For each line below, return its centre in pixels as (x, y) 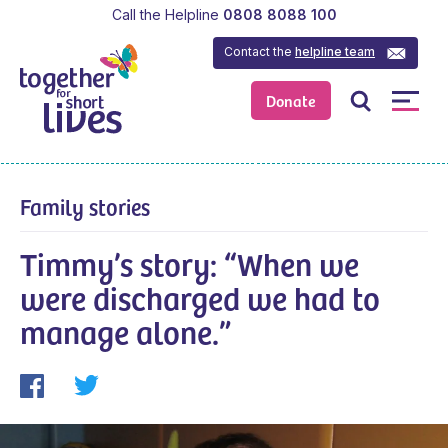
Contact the (260, 51)
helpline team (335, 51)
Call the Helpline (165, 14)
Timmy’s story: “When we (189, 262)
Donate (291, 100)
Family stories (85, 205)
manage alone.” (126, 330)
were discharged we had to (200, 296)
